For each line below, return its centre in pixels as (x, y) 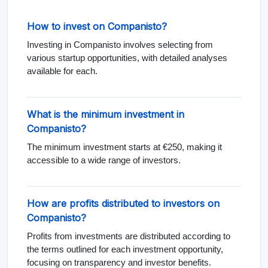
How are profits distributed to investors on (123, 200)
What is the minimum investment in (106, 110)
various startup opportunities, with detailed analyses (127, 54)
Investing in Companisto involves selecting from (120, 41)
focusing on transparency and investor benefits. (119, 259)
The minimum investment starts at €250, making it (124, 143)
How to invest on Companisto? (97, 22)
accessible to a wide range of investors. (104, 156)
